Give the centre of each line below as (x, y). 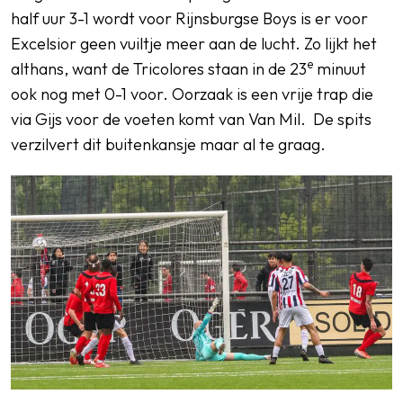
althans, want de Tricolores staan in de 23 (159, 68)
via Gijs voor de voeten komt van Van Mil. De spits (191, 119)
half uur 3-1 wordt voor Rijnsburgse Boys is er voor (189, 18)
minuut (340, 68)
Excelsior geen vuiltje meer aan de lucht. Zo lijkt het (194, 43)
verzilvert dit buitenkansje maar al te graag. (168, 144)
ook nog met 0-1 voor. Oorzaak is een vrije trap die (192, 94)
